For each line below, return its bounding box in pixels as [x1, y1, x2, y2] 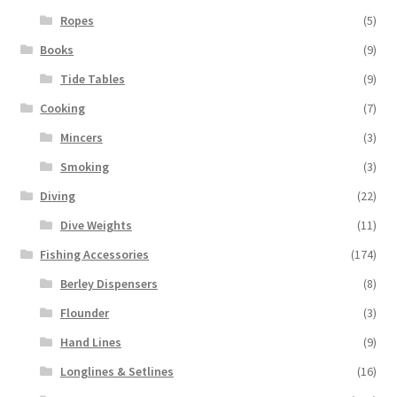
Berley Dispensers [59, 276, 158, 292]
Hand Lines [59, 334, 121, 351]
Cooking [40, 100, 86, 117]
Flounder [59, 305, 109, 322]
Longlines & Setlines [59, 363, 174, 380]
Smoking [59, 159, 109, 175]
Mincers [59, 129, 103, 146]
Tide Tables [59, 71, 125, 88]
